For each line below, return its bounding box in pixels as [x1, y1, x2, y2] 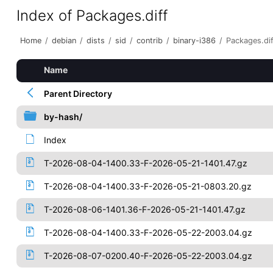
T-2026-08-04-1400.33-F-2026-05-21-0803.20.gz [43, 181, 252, 191]
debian [51, 36, 76, 45]
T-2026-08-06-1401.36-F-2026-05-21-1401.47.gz [43, 204, 246, 214]
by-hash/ [43, 112, 82, 122]
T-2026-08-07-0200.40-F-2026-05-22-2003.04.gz [43, 250, 252, 261]
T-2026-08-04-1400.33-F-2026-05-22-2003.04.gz [43, 227, 252, 238]
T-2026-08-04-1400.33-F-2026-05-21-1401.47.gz [43, 158, 247, 168]
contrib [136, 36, 163, 45]
